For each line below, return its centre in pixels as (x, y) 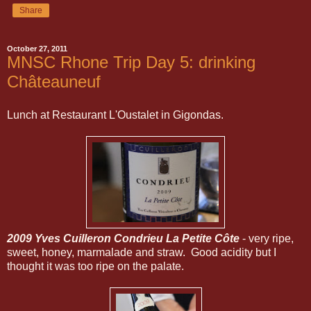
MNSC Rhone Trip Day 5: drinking (131, 62)
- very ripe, (267, 238)
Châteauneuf (54, 82)
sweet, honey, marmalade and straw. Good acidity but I (142, 252)
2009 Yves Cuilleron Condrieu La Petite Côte (123, 238)
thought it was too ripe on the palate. (95, 266)
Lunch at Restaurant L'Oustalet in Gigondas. (115, 115)
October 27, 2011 (37, 49)
